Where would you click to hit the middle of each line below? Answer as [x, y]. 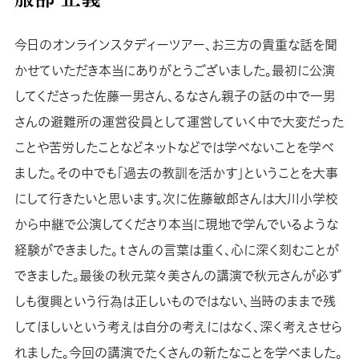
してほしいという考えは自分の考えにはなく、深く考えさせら [178, 327]
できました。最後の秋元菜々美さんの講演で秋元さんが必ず [177, 276]
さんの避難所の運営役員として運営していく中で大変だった [179, 122]
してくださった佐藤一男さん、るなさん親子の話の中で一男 [174, 97]
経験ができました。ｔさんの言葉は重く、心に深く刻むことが [176, 250]
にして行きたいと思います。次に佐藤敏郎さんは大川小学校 [176, 199]
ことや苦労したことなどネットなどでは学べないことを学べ [174, 148]
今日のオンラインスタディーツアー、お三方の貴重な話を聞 [175, 45]
